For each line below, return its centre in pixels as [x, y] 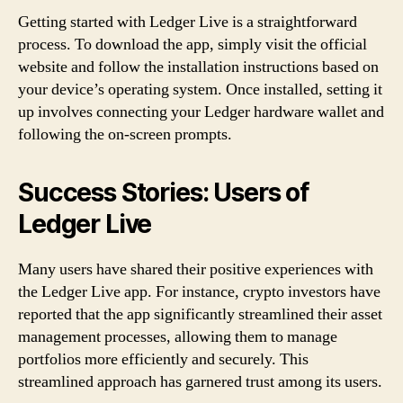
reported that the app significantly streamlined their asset [200, 314]
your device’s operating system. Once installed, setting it [200, 89]
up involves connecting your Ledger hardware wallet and [201, 112]
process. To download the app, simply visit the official [193, 44]
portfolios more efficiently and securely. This [163, 359]
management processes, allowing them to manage [178, 336]
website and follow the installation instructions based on [198, 67]
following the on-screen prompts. [125, 134]
